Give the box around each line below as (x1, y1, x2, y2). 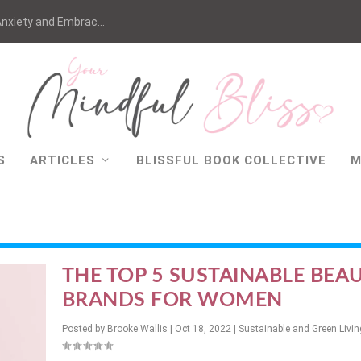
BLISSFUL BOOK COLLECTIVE (136, 153, 326, 168)
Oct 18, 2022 (174, 323, 231, 334)
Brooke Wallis (106, 323, 168, 334)
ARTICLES (30, 153, 95, 168)
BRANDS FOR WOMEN (61, 290, 283, 310)
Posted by (61, 323, 107, 334)
